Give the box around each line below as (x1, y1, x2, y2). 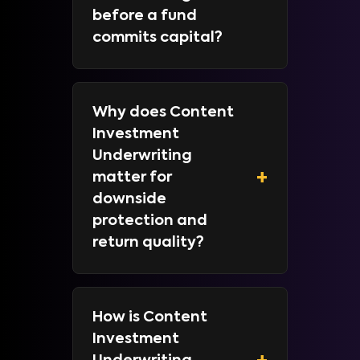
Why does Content (92, 105, 234, 120)
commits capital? (92, 31, 223, 45)
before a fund (92, 9, 197, 23)
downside (92, 192, 166, 207)
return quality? (92, 235, 204, 250)
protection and (92, 214, 207, 228)
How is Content (92, 310, 207, 325)
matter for (92, 170, 172, 185)
